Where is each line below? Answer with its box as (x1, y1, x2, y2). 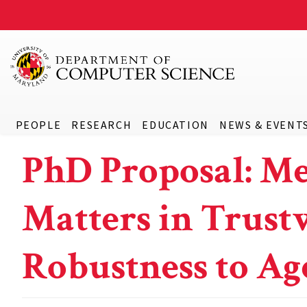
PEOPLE (15, 118, 62, 132)
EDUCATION (142, 118, 209, 132)
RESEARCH (71, 118, 132, 132)
